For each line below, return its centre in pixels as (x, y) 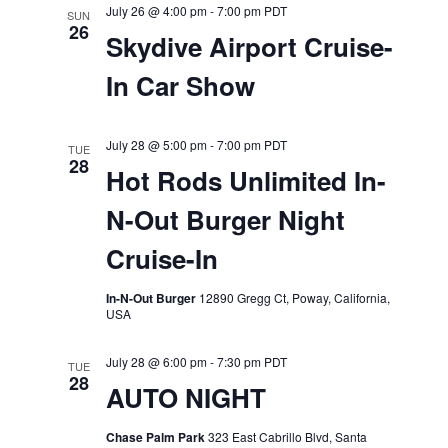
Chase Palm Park (156, 437)
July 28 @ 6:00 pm (156, 361)
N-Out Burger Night (225, 219)
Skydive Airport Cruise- (249, 46)
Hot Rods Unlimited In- (245, 180)
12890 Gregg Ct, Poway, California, (294, 297)
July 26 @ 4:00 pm (156, 10)
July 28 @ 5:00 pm (156, 144)
